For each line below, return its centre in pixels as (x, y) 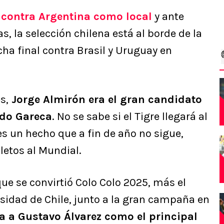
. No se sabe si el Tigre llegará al (130, 117)
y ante (168, 17)
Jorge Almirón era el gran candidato (105, 100)
